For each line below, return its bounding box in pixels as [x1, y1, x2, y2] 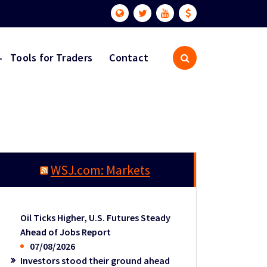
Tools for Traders [10, 50, 93, 64]
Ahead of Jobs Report [20, 225, 111, 238]
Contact [109, 50, 149, 64]
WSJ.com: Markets [50, 162, 150, 178]
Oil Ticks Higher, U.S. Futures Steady [20, 211, 171, 223]
